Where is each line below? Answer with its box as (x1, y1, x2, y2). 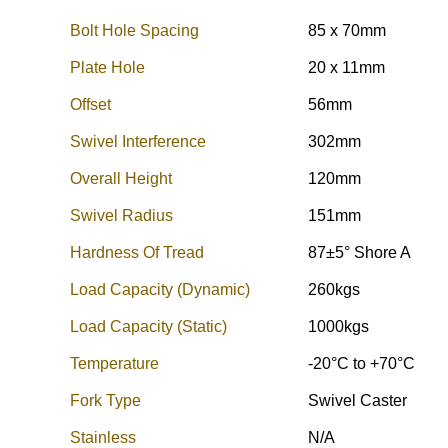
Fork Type (38, 392, 141, 409)
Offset (38, 96, 111, 113)
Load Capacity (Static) (38, 318, 227, 335)
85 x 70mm (308, 22, 402, 39)
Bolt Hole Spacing (38, 22, 199, 39)
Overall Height (38, 170, 172, 187)
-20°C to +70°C (308, 355, 431, 372)
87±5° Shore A (308, 244, 426, 261)
